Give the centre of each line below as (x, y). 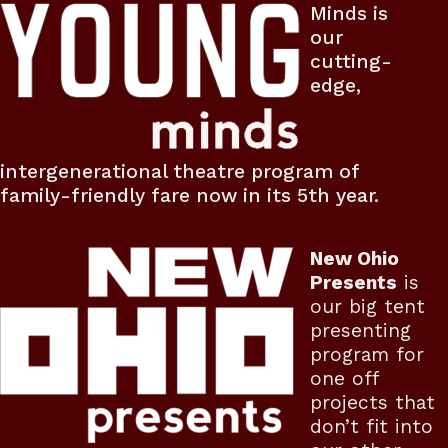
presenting (360, 330)
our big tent (367, 306)
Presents (353, 282)
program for (366, 354)
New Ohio (354, 258)
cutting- (350, 61)
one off (343, 378)
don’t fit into (371, 426)
